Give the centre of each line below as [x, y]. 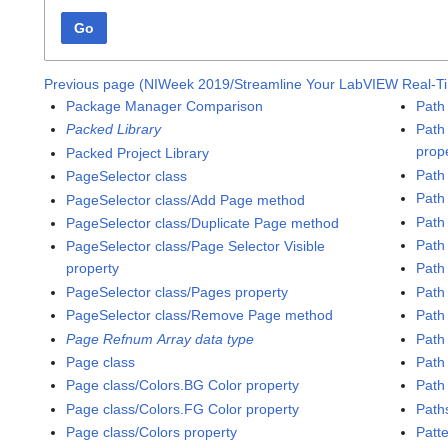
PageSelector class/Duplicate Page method [203, 223]
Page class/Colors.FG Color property [183, 408]
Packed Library [114, 129]
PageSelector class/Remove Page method [200, 315]
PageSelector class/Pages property [177, 291]
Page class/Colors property [152, 432]
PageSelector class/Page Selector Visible [196, 246]
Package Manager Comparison [165, 106]
